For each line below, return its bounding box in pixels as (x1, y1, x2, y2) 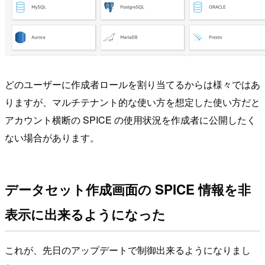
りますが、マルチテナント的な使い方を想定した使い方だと (5, 95, 260, 109)
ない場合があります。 (5, 130, 99, 144)
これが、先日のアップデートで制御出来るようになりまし (5, 243, 251, 257)
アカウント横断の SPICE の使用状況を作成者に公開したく (5, 112, 256, 127)
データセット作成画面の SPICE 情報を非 (5, 180, 251, 199)
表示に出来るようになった (5, 205, 166, 224)
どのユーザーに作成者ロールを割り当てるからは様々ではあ (5, 77, 260, 91)
